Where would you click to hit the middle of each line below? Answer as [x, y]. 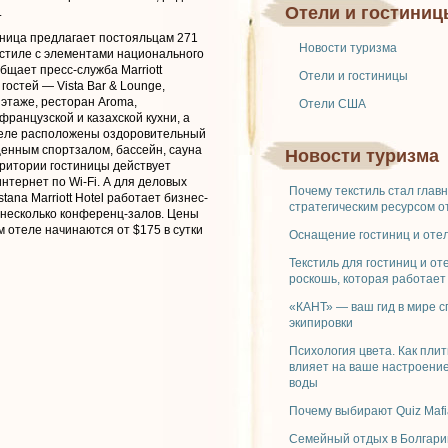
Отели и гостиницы [353, 76]
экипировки [321, 323]
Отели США [332, 104]
